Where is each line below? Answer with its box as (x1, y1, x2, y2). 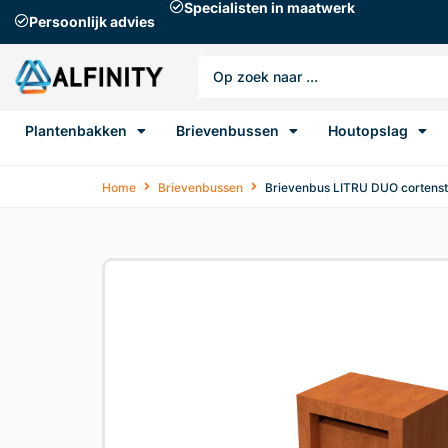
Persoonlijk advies (29, 13, 155, 30)
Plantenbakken (25, 122, 127, 139)
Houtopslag (328, 122, 408, 139)
